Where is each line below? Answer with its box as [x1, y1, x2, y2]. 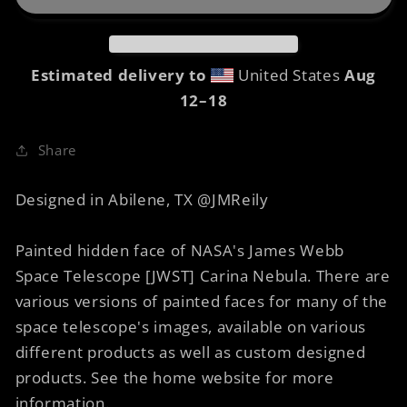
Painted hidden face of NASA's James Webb [15, 240, 344, 262]
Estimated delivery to [30, 65, 207, 86]
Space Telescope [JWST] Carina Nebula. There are [15, 265, 391, 287]
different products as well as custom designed [15, 342, 366, 363]
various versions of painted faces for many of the [15, 291, 388, 313]
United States [233, 65, 345, 86]
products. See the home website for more [15, 367, 334, 389]
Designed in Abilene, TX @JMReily [15, 189, 269, 211]
